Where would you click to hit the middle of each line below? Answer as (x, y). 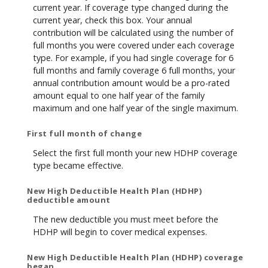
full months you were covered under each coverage (134, 45)
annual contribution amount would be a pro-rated (131, 83)
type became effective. (78, 166)
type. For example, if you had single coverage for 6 (133, 58)
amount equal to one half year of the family (119, 96)
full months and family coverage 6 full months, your (134, 71)
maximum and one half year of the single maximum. (135, 108)
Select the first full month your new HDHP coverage (135, 153)
